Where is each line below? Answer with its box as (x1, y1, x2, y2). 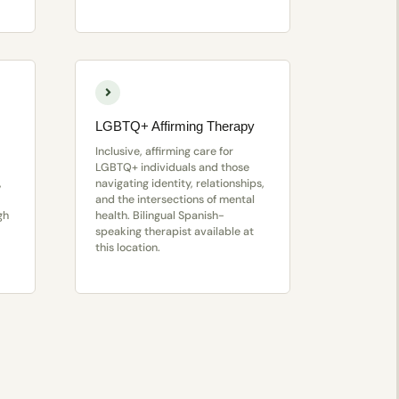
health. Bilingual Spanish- (94, 208, 224, 224)
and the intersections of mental (94, 192, 255, 208)
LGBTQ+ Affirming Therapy (94, 118, 255, 134)
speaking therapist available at (94, 224, 254, 240)
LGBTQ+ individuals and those (94, 160, 249, 175)
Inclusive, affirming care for (94, 144, 233, 159)
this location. (94, 240, 160, 256)
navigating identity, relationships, (94, 176, 265, 191)
